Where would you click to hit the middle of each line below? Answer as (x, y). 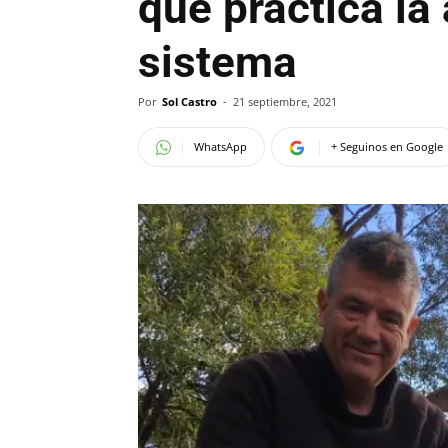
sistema (217, 62)
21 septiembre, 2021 (285, 101)
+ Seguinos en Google (387, 146)
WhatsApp (220, 146)
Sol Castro (189, 101)
